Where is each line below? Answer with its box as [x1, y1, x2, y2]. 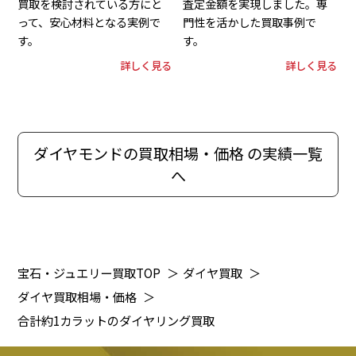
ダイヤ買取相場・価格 [17, 287, 137, 305]
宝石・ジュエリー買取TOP [17, 263, 161, 281]
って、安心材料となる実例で [17, 14, 161, 31]
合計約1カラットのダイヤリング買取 [17, 311, 215, 329]
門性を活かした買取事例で [183, 14, 317, 31]
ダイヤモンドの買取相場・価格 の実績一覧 [33, 141, 323, 164]
